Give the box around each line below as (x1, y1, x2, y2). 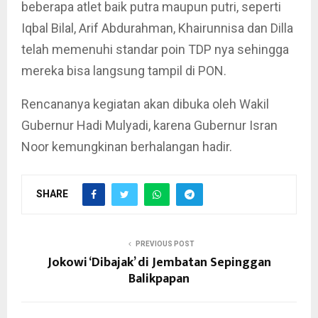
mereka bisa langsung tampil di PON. (21, 63, 226, 78)
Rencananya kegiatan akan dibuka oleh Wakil (21, 97, 269, 111)
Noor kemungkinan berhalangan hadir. (21, 139, 232, 154)
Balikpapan (128, 268, 190, 290)
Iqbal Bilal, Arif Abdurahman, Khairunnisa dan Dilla (21, 21, 293, 35)
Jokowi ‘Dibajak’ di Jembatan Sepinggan (47, 252, 271, 273)
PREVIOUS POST (135, 240, 194, 248)
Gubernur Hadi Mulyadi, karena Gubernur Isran (21, 118, 278, 133)
